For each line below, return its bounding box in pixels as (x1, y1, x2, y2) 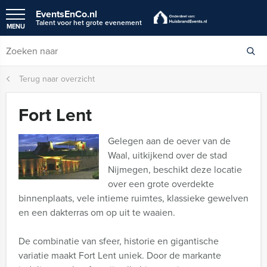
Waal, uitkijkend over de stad (108, 148, 227, 162)
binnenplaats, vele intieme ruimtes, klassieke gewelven (18, 191, 249, 205)
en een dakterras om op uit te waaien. (18, 206, 175, 219)
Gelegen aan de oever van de (108, 134, 231, 148)
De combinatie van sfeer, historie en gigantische (18, 234, 219, 248)
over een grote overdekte (108, 177, 214, 191)
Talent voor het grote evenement (36, 17, 142, 28)
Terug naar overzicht (17, 73, 95, 85)
